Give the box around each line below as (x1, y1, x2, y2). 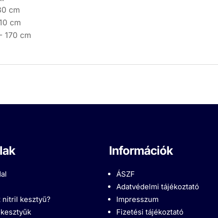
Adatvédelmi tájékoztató (116, 182, 199, 192)
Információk (109, 144, 173, 158)
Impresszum (116, 195, 159, 204)
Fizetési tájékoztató (116, 207, 183, 217)
